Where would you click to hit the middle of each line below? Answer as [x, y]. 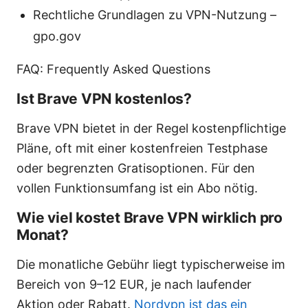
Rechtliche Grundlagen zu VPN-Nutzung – [155, 15]
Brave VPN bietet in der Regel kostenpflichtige [151, 129]
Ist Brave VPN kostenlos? [104, 99]
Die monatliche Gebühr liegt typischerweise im [151, 265]
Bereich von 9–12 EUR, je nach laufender [134, 285]
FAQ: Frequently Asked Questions [113, 69]
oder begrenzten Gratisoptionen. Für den [136, 168]
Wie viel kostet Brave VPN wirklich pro [150, 218]
